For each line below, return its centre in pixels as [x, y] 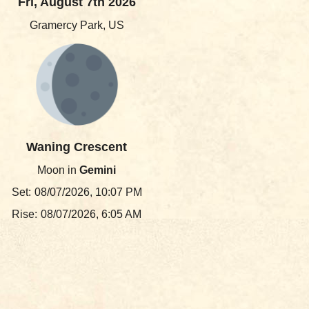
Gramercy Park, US [77, 25]
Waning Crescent [77, 147]
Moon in [58, 170]
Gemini [98, 170]
